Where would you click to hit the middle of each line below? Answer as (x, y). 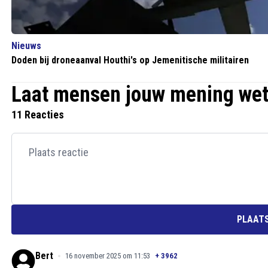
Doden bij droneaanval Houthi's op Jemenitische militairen (130, 60)
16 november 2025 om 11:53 (108, 256)
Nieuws (26, 46)
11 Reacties (38, 115)
